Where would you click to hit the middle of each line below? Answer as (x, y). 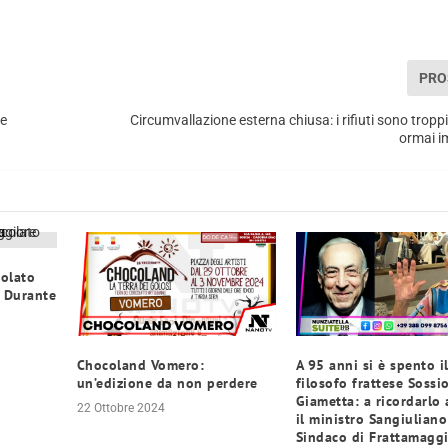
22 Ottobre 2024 (120, 408)
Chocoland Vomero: (140, 365)
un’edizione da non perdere (167, 383)
